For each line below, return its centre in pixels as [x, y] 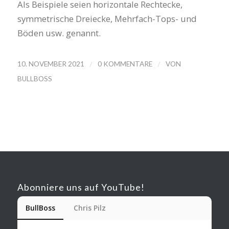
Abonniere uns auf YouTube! [81, 187]
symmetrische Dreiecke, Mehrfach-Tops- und [107, 18]
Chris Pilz [89, 208]
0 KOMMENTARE [125, 64]
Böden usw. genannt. [59, 33]
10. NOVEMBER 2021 [51, 64]
